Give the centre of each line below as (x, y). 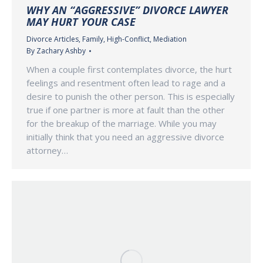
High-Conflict (128, 39)
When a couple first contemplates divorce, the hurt (129, 70)
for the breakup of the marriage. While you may (122, 124)
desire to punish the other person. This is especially (131, 97)
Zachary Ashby (61, 51)
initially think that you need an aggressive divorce (125, 137)
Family (93, 39)
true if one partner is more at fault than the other (126, 110)
